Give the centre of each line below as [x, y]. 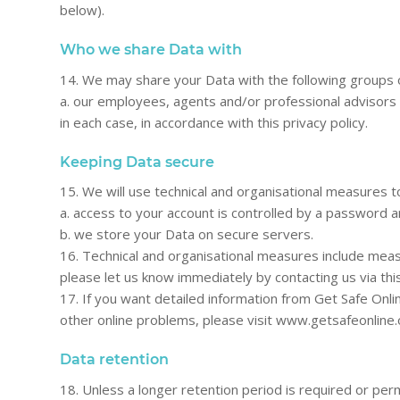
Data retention [114, 360]
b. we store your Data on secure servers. [187, 234]
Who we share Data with [151, 49]
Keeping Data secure [137, 162]
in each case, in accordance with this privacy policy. [214, 122]
